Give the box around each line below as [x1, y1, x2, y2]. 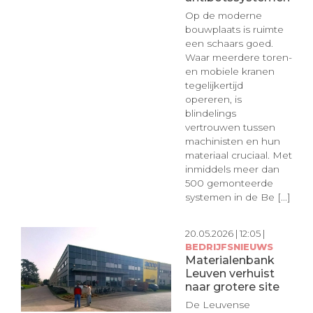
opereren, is [184, 94, 242, 105]
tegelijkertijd [184, 80, 243, 92]
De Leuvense [184, 299, 250, 311]
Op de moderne [184, 10, 262, 22]
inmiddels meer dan [184, 163, 279, 175]
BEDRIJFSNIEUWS [184, 240, 273, 252]
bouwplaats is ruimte [184, 24, 284, 36]
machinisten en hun [184, 136, 280, 147]
